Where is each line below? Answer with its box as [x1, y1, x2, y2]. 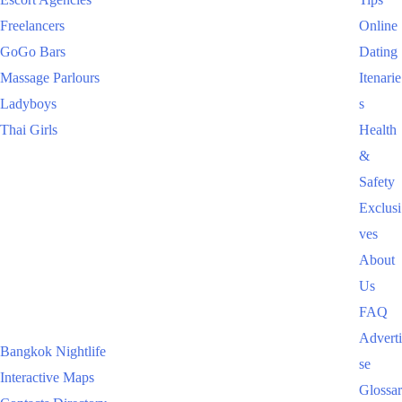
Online [359, 18, 398, 34]
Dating [359, 44, 398, 60]
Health [359, 122, 397, 138]
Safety [359, 174, 395, 190]
